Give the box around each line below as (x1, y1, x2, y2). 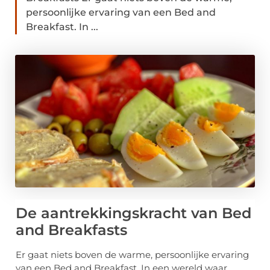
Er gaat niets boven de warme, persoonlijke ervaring (16, 249, 249, 261)
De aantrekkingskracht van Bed (16, 204, 251, 222)
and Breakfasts (16, 221, 127, 239)
